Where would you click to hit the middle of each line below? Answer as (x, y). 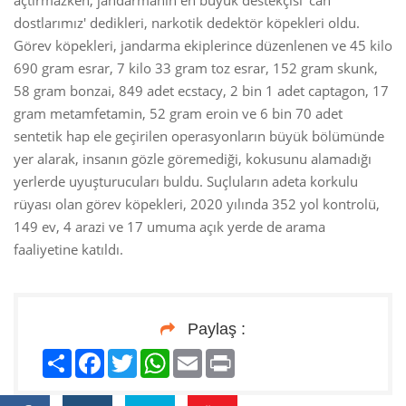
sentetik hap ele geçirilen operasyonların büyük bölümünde (199, 136)
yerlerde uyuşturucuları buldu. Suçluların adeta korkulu (186, 182)
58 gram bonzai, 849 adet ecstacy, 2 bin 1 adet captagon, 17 (201, 91)
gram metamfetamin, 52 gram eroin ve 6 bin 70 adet (178, 114)
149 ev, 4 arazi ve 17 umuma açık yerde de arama (169, 227)
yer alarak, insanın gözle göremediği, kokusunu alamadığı (193, 159)
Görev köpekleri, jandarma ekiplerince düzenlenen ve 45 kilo (203, 46)
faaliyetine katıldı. (68, 250)
